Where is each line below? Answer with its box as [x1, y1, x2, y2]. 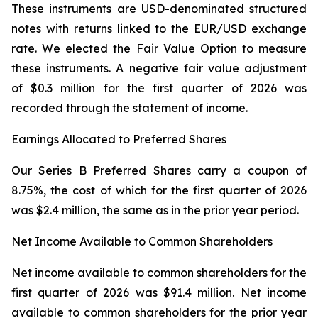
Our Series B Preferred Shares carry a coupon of [11, 163, 307, 177]
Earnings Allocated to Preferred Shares [11, 132, 226, 146]
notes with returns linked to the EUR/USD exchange [11, 21, 307, 35]
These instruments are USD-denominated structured [11, 1, 307, 16]
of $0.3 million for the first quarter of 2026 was [11, 81, 307, 95]
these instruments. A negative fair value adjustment [11, 61, 307, 75]
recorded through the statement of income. [11, 101, 248, 115]
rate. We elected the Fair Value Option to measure [11, 41, 307, 55]
